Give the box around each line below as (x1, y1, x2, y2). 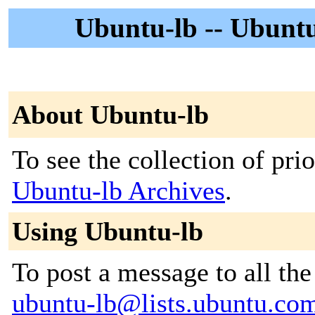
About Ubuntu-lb (12, 100, 209, 129)
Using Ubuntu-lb (12, 217, 203, 246)
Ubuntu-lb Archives (12, 176, 225, 205)
